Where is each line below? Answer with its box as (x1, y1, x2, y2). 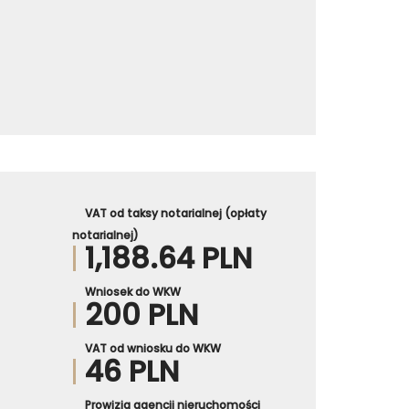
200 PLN (84, 293, 198, 335)
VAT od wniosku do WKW (84, 340, 221, 356)
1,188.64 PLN (84, 236, 252, 278)
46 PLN (84, 350, 179, 392)
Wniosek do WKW (84, 283, 181, 299)
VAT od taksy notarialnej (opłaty (84, 204, 267, 221)
